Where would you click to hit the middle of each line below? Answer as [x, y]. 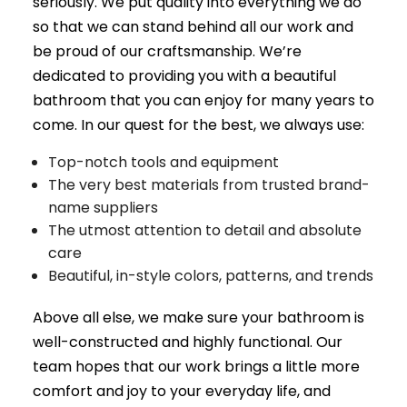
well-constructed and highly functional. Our [187, 342]
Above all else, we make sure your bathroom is [198, 317]
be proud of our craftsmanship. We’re [167, 51]
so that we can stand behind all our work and [193, 26]
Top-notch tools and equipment [164, 162]
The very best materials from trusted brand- [209, 184]
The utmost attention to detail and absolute [205, 230]
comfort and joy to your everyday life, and [181, 391]
